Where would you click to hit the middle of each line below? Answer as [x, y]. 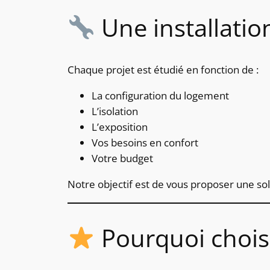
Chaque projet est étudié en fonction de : [163, 70]
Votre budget [122, 159]
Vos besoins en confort [145, 143]
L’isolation [115, 111]
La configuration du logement [160, 96]
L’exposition [120, 127]
